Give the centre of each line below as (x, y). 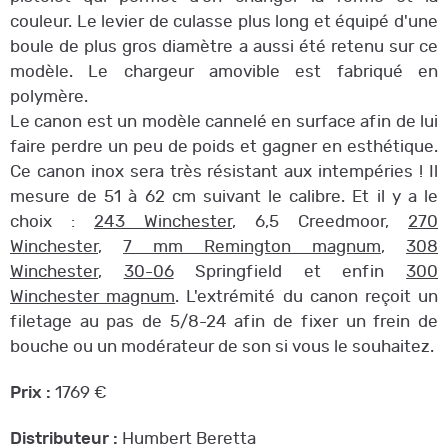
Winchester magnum (93, 297)
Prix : (30, 393)
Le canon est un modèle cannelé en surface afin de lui (224, 122)
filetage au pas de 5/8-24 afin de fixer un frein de (224, 322)
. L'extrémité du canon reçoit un (307, 297)
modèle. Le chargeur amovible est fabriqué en (224, 72)
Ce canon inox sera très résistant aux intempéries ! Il (224, 172)
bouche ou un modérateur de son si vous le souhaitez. (222, 347)
